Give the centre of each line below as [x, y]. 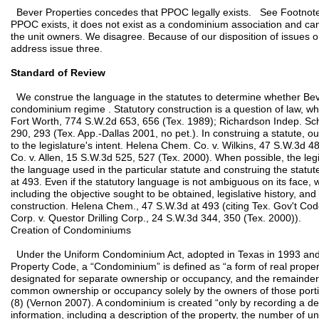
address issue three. [57, 48]
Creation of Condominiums [71, 230]
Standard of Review [58, 73]
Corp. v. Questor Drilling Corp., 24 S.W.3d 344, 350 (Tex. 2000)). [156, 218]
